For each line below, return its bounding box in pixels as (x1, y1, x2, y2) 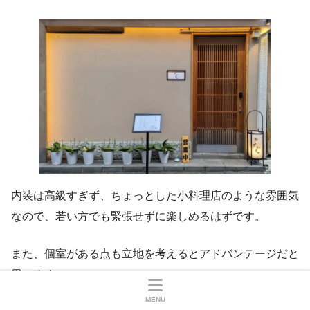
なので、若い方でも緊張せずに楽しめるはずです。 (11, 210, 266, 223)
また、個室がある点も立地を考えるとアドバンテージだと (11, 248, 299, 260)
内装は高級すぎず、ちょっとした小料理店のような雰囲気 (11, 190, 299, 202)
